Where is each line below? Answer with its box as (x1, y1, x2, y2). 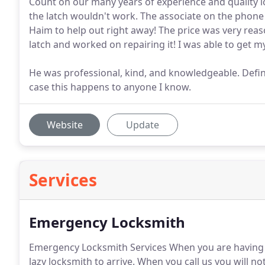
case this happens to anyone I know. (29, 80, 191, 93)
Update (126, 118, 159, 131)
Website (46, 118, 83, 131)
